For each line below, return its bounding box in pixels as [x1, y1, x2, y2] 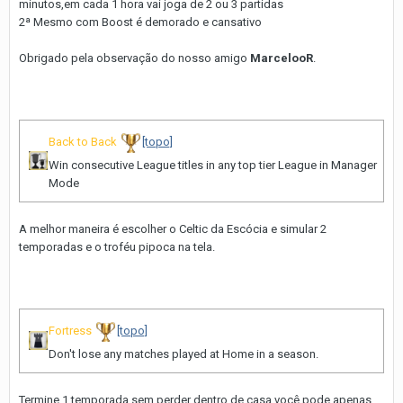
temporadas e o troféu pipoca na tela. [19, 240, 215, 255]
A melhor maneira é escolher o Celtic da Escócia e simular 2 [19, 222, 327, 237]
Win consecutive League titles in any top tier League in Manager [49, 158, 377, 173]
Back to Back [49, 135, 117, 149]
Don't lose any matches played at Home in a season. [49, 347, 318, 362]
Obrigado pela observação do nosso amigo [19, 51, 250, 66]
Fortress [49, 324, 92, 338]
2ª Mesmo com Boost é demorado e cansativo [19, 15, 262, 30]
